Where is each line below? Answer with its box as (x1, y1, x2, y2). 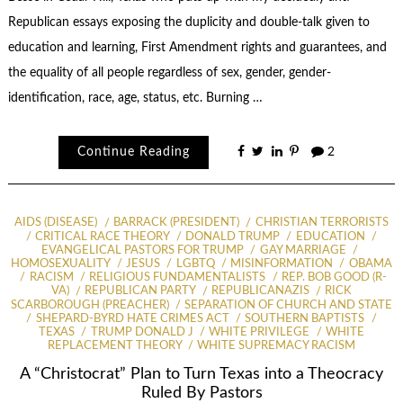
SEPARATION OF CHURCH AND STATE (184, 299, 393, 311)
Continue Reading (77, 146, 191, 159)
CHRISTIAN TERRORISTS (255, 217, 389, 229)
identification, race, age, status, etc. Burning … (7, 91, 263, 104)
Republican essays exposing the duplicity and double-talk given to (7, 15, 370, 29)
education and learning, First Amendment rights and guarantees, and (7, 40, 387, 54)
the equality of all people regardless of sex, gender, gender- (7, 66, 331, 79)
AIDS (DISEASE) (14, 217, 98, 229)
